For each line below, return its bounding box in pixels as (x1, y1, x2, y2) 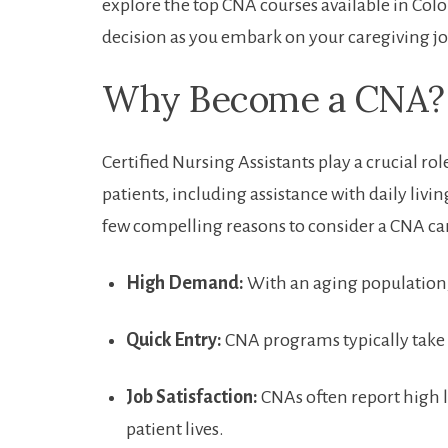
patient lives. (126, 419, 224, 439)
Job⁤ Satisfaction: (126, 387, 258, 407)
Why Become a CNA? (102, 76, 445, 122)
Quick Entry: (126, 330, 222, 350)
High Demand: (126, 273, 244, 293)
